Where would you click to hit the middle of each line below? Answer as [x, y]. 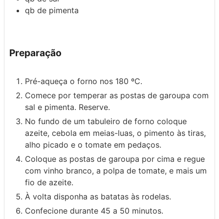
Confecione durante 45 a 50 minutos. [94, 211]
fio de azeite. [49, 183]
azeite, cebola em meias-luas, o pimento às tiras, [115, 133]
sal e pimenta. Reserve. [67, 107]
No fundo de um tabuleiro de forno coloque [106, 121]
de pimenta [58, 11]
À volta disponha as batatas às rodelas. [98, 197]
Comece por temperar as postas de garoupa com [117, 96]
